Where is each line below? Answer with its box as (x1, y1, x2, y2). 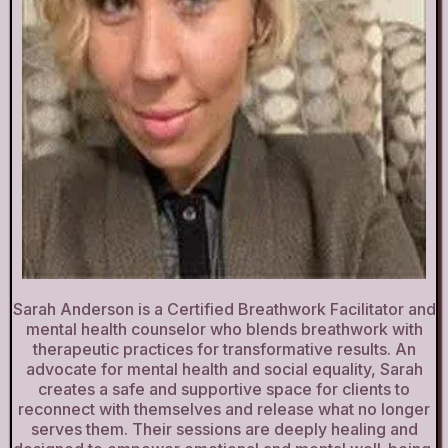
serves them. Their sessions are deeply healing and (30, 418, 418, 439)
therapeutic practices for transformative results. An (32, 338, 416, 359)
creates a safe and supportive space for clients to (38, 378, 410, 399)
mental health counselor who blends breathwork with (25, 318, 423, 339)
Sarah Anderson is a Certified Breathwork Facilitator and (12, 298, 436, 319)
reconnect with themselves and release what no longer (18, 398, 430, 419)
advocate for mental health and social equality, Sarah (25, 358, 423, 379)
